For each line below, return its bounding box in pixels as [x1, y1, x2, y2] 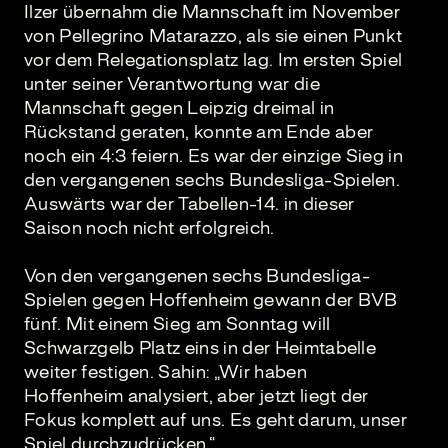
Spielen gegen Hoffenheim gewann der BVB [24, 289, 398, 311]
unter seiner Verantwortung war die [24, 73, 320, 95]
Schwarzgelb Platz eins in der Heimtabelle [24, 337, 377, 359]
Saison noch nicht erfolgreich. [24, 217, 275, 239]
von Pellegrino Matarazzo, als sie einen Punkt [24, 25, 403, 47]
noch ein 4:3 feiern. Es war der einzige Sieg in [24, 145, 404, 167]
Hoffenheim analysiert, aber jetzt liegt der [24, 385, 369, 407]
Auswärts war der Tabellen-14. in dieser [24, 193, 355, 215]
